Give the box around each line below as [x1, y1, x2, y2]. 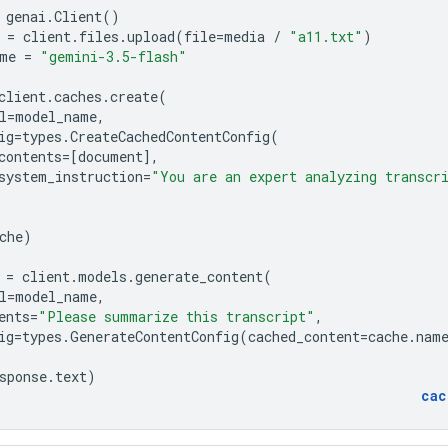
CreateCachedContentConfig [70, 126, 270, 146]
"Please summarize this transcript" [38, 306, 315, 326]
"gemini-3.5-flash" [40, 46, 187, 66]
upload [127, 26, 175, 46]
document [78, 146, 143, 166]
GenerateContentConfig [70, 326, 239, 346]
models [78, 266, 127, 286]
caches [54, 86, 102, 106]
